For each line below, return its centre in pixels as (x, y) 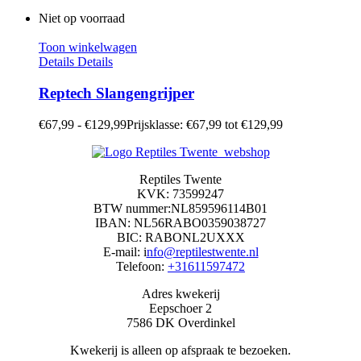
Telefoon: (142, 266)
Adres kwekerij (180, 293)
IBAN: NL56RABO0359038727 (180, 222)
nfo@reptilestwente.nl (202, 251)
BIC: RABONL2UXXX (180, 237)
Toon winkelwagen (88, 48)
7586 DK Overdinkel (180, 322)
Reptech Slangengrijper (116, 93)
